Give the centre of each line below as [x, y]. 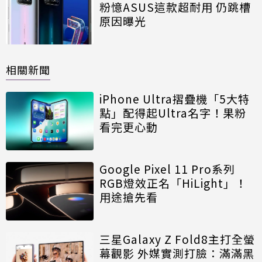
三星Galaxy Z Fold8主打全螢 [177, 239]
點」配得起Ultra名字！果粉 [173, 113]
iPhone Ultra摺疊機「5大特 [175, 99]
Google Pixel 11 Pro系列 [167, 169]
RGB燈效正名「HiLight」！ [173, 183]
